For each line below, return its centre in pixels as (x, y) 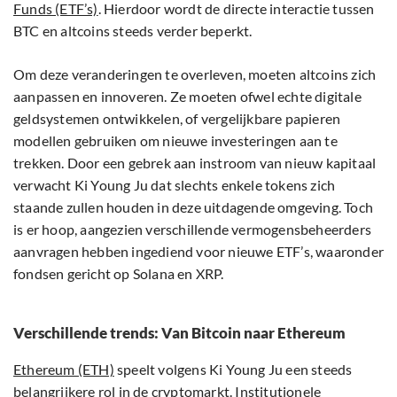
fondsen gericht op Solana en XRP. (119, 274)
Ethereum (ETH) (64, 370)
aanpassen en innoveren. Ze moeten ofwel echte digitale (187, 97)
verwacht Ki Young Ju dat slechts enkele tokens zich (175, 185)
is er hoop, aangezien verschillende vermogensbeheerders (193, 230)
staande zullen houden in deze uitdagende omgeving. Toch (194, 207)
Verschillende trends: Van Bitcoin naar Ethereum (179, 333)
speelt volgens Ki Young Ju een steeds (233, 370)
